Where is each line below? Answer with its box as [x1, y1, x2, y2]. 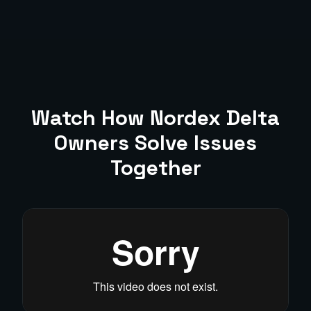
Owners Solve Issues [54, 129, 257, 156]
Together [110, 154, 201, 181]
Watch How [31, 104, 150, 131]
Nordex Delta [150, 104, 280, 131]
